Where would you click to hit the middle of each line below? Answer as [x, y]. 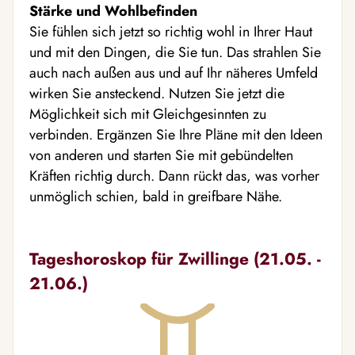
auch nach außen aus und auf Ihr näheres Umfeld [174, 73]
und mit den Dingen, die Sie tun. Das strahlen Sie [175, 52]
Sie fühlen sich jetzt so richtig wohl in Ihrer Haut [171, 32]
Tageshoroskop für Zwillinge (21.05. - [175, 259]
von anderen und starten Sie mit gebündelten [161, 155]
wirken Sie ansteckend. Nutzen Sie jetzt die [157, 94]
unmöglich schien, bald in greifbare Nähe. [156, 197]
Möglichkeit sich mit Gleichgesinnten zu [148, 114]
